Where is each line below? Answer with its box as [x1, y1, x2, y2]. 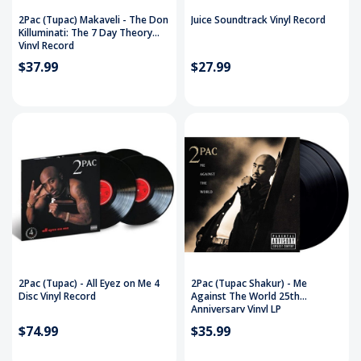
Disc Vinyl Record [19, 289, 96, 304]
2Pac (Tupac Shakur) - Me [191, 276, 307, 291]
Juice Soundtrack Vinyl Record [191, 12, 326, 27]
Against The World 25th [191, 289, 300, 304]
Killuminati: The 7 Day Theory [19, 25, 152, 39]
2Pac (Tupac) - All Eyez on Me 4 [19, 276, 160, 291]
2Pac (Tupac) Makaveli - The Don [19, 12, 168, 27]
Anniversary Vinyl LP [191, 302, 281, 317]
